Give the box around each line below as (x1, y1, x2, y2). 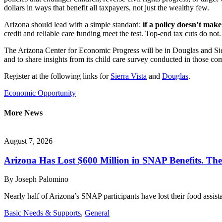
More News (4, 108, 43, 117)
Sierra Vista (111, 72, 147, 81)
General (85, 209, 110, 218)
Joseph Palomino (15, 175, 68, 184)
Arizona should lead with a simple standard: (4, 20, 143, 29)
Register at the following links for (4, 72, 111, 81)
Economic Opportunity (4, 89, 76, 98)
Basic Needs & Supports (4, 209, 81, 218)
